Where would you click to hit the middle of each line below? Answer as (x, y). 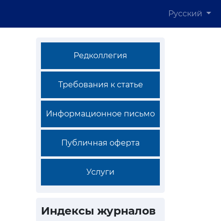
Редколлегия (100, 55)
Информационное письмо (100, 114)
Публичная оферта (100, 143)
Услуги (100, 172)
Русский (186, 14)
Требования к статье (100, 85)
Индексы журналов (98, 211)
